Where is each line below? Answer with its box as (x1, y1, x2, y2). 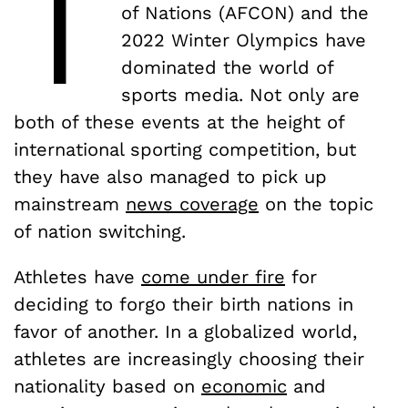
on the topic (259, 193, 373, 216)
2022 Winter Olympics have (120, 29, 366, 52)
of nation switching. (14, 220, 186, 243)
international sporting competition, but (14, 138, 356, 161)
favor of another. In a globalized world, (14, 321, 357, 343)
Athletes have (14, 266, 141, 289)
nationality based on (14, 375, 201, 398)
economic (201, 375, 287, 398)
